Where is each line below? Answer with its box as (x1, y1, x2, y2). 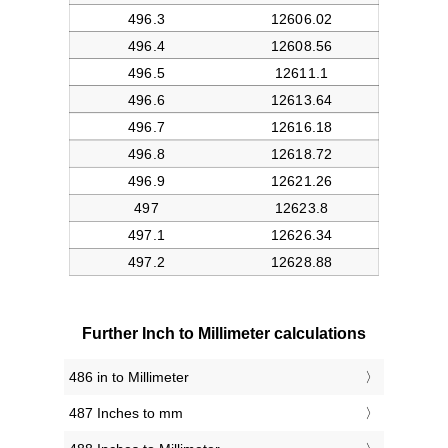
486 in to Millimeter (69, 369, 189, 386)
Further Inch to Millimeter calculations (82, 325, 366, 343)
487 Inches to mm (69, 405, 183, 422)
